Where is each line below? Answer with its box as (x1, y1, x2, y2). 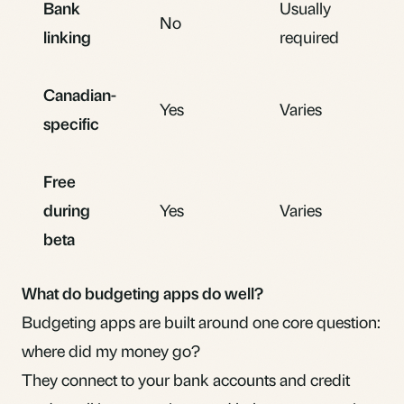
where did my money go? (22, 339, 200, 361)
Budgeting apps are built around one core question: (22, 310, 381, 332)
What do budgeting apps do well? (22, 281, 263, 303)
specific (43, 112, 99, 133)
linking (43, 25, 91, 47)
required (280, 25, 339, 47)
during (43, 198, 90, 220)
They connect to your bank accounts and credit (22, 368, 350, 390)
